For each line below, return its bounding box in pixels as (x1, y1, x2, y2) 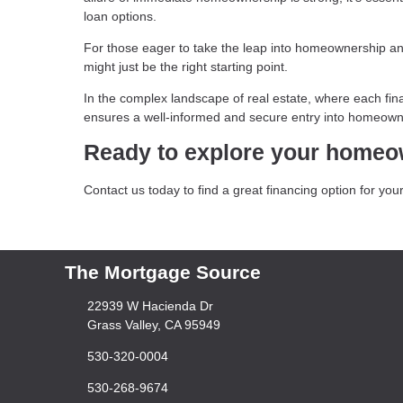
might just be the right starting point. (84, 59, 291, 75)
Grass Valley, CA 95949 (86, 318, 220, 332)
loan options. (84, 9, 157, 24)
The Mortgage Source (65, 262, 261, 283)
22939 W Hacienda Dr (86, 299, 213, 313)
